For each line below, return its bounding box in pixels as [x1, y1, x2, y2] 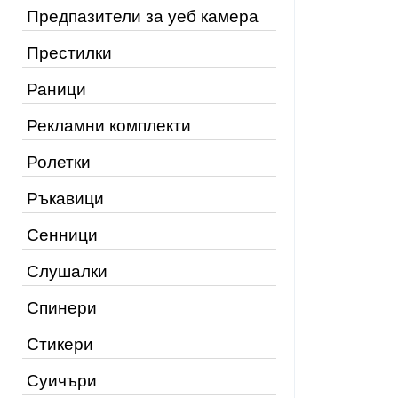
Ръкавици [27, 189, 104, 208]
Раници [27, 80, 86, 99]
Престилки [27, 44, 112, 62]
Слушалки [27, 262, 107, 281]
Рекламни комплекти [27, 116, 191, 135]
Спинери [27, 298, 97, 317]
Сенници [27, 226, 98, 244]
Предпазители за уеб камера [27, 7, 259, 26]
